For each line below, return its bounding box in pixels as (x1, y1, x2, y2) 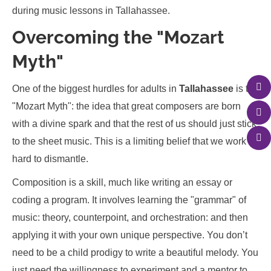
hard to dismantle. (12, 154, 88, 164)
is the (233, 83, 259, 94)
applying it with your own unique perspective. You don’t (12, 230, 247, 240)
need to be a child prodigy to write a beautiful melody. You (12, 247, 258, 258)
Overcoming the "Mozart (12, 27, 224, 48)
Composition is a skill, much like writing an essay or (12, 177, 232, 188)
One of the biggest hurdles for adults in (12, 83, 179, 94)
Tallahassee (179, 83, 233, 94)
